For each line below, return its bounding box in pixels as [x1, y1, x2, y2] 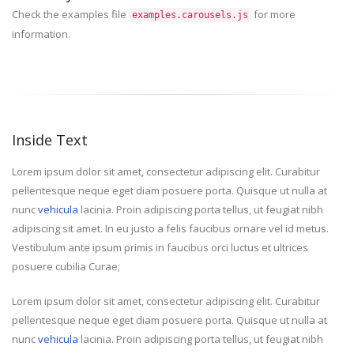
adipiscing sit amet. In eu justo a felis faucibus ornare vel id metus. [12, 221, 329, 235]
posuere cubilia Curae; [12, 259, 120, 273]
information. [12, 27, 70, 41]
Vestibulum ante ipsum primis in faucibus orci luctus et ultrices [12, 240, 308, 254]
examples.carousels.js [132, 9, 248, 21]
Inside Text [12, 130, 88, 149]
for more [251, 7, 296, 21]
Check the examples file [12, 7, 129, 21]
